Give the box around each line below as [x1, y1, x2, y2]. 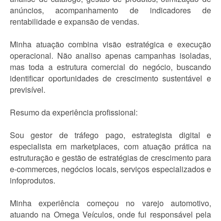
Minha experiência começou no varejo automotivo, [10, 197, 211, 209]
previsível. [10, 84, 45, 95]
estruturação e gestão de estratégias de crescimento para [10, 152, 211, 163]
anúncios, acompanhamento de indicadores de [10, 4, 211, 16]
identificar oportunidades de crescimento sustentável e [10, 73, 211, 84]
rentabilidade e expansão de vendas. [10, 16, 139, 27]
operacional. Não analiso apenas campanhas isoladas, [10, 50, 211, 61]
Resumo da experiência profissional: [10, 107, 138, 118]
